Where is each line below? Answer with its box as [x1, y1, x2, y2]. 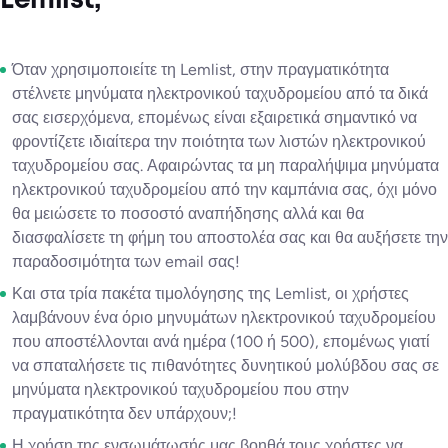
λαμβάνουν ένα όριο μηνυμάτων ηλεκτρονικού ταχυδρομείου [12, 308, 436, 328]
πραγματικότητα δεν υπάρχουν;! [12, 404, 237, 424]
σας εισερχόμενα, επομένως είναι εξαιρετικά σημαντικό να [12, 108, 417, 128]
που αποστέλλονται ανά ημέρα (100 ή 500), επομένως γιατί [12, 332, 430, 352]
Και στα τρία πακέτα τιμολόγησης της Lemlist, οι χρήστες [12, 284, 409, 304]
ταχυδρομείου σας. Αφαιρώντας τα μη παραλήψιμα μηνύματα [12, 156, 439, 176]
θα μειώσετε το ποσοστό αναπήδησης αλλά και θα [12, 204, 364, 224]
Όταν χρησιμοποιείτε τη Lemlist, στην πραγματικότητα [12, 60, 389, 80]
